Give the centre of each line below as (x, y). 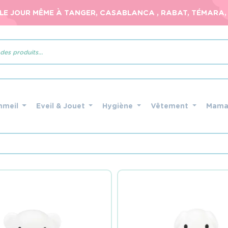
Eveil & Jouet (61, 106)
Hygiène (119, 106)
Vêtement (171, 106)
